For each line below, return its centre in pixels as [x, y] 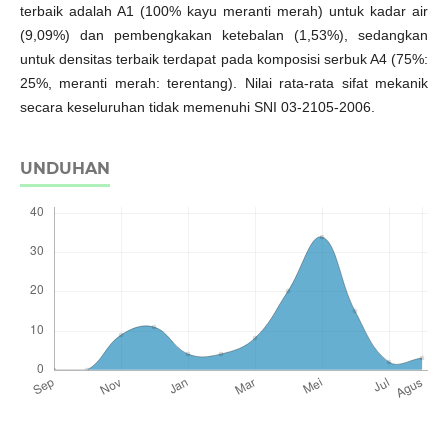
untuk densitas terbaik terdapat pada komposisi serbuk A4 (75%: [224, 59]
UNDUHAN [64, 169]
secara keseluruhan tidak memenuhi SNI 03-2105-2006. [197, 107]
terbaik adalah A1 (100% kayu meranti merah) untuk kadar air [224, 11]
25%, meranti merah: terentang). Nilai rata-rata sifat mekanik [224, 83]
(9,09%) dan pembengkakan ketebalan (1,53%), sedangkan [224, 35]
